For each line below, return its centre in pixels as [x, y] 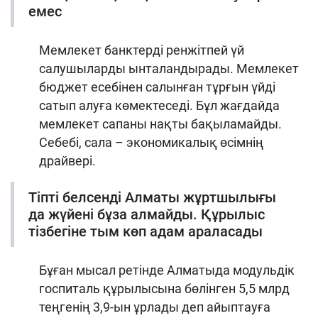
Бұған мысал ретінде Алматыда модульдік [167, 270]
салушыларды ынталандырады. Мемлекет [169, 68]
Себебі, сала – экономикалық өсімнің [151, 142]
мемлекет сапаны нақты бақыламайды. [160, 124]
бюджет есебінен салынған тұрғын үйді [157, 87]
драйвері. [67, 160]
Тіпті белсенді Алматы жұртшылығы [152, 197]
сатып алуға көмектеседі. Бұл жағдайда [159, 105]
